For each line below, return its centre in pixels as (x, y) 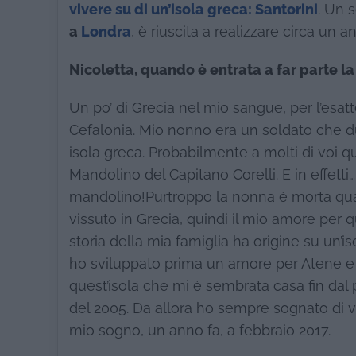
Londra (106, 32)
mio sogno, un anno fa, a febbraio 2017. (200, 331)
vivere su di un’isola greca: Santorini (193, 10)
